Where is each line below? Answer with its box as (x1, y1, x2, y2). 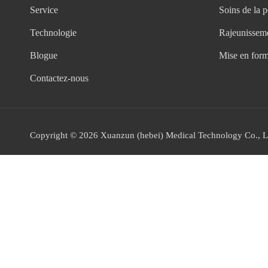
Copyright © (30, 130, 79, 140)
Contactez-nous (30, 73, 89, 83)
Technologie (30, 28, 77, 38)
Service (30, 5, 58, 15)
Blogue (30, 50, 57, 60)
